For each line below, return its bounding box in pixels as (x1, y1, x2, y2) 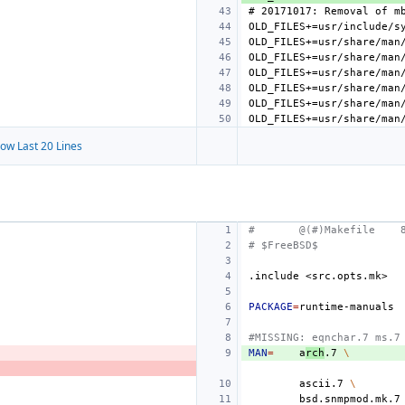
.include (249, 270, 299, 282)
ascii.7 (299, 378, 344, 390)
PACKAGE (249, 301, 293, 313)
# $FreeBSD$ (249, 240, 318, 251)
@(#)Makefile (299, 224, 375, 236)
